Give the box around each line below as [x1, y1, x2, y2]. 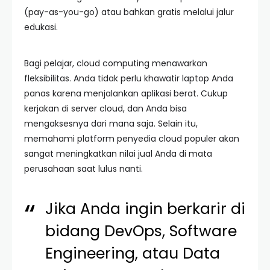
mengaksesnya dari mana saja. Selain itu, [24, 118, 198, 130]
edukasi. [24, 21, 58, 33]
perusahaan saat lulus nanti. [24, 163, 143, 175]
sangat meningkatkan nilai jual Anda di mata [24, 148, 212, 160]
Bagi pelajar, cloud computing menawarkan [24, 57, 207, 69]
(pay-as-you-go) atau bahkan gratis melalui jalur [24, 6, 234, 18]
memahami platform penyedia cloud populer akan [24, 133, 239, 145]
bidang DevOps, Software [45, 221, 237, 242]
